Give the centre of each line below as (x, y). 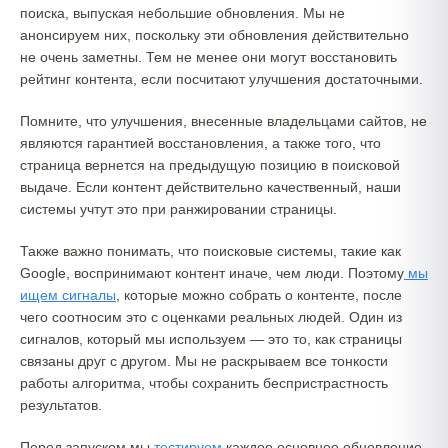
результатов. (61, 405)
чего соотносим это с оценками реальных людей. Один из (211, 317)
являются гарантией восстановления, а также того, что (200, 143)
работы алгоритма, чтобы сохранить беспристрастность (204, 383)
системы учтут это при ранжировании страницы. (178, 209)
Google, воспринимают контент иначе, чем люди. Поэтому (212, 273)
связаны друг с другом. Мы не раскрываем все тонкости (204, 361)
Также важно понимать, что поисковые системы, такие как (210, 251)
